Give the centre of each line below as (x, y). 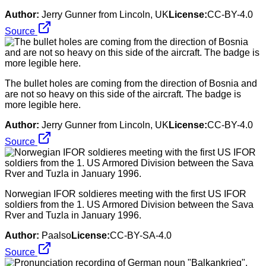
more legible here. (43, 104)
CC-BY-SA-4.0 (141, 235)
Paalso (56, 235)
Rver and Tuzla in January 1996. (73, 215)
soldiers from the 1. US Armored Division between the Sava (129, 204)
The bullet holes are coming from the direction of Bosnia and (131, 83)
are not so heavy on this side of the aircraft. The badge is (123, 94)
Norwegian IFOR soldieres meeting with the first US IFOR (126, 194)
